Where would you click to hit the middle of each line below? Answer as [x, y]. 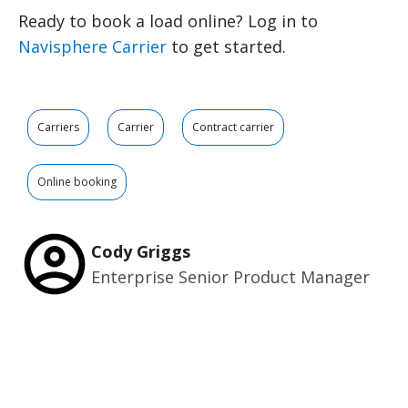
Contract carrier [233, 127]
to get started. [226, 47]
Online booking [77, 182]
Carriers [58, 127]
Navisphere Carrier [92, 47]
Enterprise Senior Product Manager [230, 277]
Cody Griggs [141, 252]
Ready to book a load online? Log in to [168, 21]
